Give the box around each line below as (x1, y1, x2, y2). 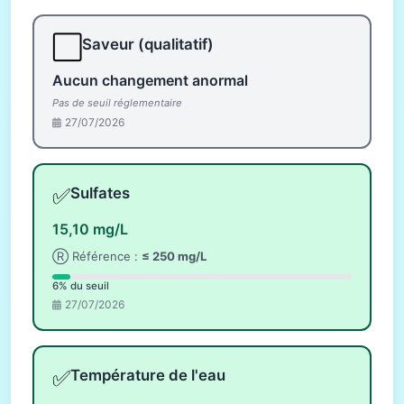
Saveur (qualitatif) (82, 35, 214, 54)
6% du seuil (52, 279, 109, 292)
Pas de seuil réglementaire (52, 96, 182, 110)
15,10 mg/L (52, 219, 128, 238)
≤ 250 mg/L (142, 248, 207, 263)
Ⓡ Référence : (52, 248, 142, 263)
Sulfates (70, 183, 130, 202)
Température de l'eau (70, 366, 225, 385)
